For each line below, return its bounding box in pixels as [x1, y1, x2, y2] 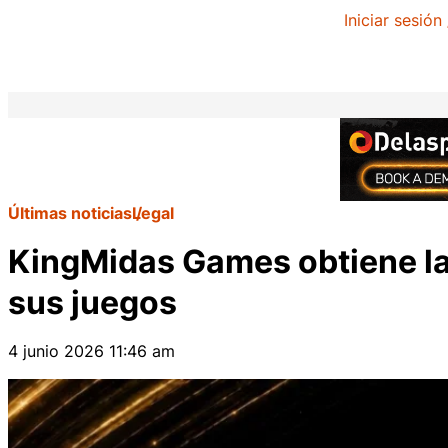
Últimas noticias [8, 203, 132, 223]
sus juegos [8, 283, 184, 322]
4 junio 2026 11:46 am [8, 341, 175, 361]
